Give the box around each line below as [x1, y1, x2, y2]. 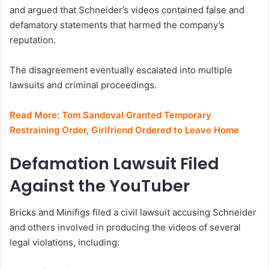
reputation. [10, 34, 56, 46]
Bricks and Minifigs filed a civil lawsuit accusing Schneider [10, 207, 256, 219]
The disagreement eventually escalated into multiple [10, 64, 232, 76]
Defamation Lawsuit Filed [10, 152, 219, 175]
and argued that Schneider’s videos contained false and [10, 4, 244, 16]
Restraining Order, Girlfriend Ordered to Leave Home [10, 124, 239, 136]
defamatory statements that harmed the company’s [10, 19, 225, 31]
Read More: [10, 109, 62, 121]
